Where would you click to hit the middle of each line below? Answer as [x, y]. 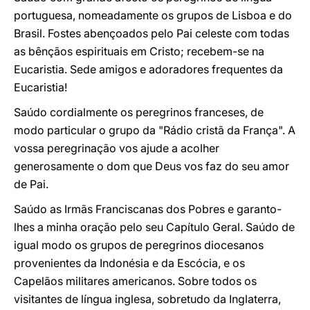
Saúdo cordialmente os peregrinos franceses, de [139, 112]
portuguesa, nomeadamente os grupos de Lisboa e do [153, 15]
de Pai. [31, 184]
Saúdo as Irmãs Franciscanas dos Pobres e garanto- [148, 209]
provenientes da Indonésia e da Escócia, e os [129, 263]
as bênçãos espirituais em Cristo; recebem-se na [139, 51]
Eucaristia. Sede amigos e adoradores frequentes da [148, 69]
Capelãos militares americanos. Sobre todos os [135, 281]
